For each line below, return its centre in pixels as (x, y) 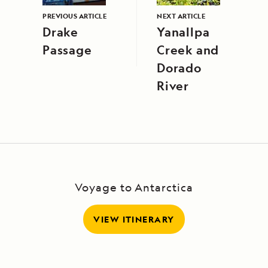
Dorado (179, 68)
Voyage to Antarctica (134, 188)
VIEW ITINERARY (134, 220)
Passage (67, 50)
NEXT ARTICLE (181, 16)
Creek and (188, 50)
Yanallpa (183, 32)
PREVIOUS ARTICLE (74, 16)
